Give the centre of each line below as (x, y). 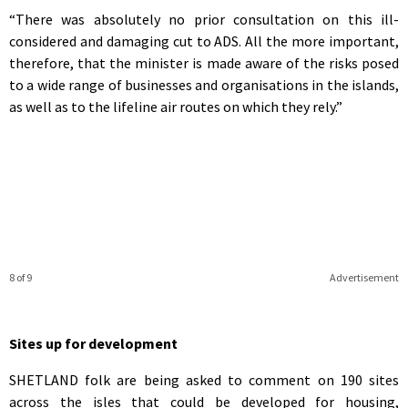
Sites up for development (93, 343)
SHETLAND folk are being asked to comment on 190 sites (204, 379)
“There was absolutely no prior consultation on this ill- (204, 19)
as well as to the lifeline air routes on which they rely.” (176, 106)
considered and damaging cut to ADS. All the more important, (204, 41)
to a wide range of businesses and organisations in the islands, (204, 84)
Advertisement (364, 277)
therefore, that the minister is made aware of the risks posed (204, 62)
